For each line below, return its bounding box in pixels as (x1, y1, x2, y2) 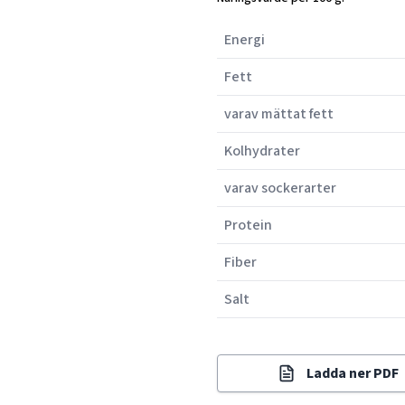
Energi (224, 30, 265, 50)
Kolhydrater (224, 141, 300, 161)
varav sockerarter (224, 178, 336, 198)
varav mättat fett (224, 104, 334, 124)
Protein (224, 215, 272, 235)
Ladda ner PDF (306, 363, 399, 383)
